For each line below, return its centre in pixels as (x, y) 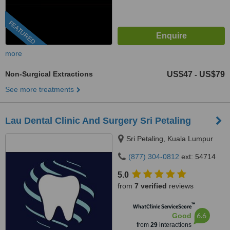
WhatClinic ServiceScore (162, 207)
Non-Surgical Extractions (49, 74)
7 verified (151, 186)
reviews (180, 186)
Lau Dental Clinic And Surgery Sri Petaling (98, 121)
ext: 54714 (197, 157)
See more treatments (40, 89)
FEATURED (22, 33)
